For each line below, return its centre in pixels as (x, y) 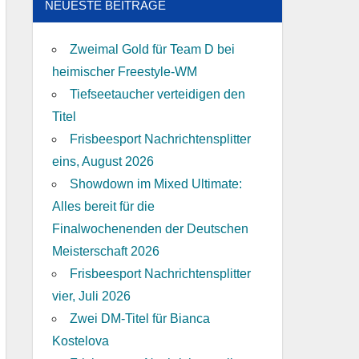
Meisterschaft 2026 (105, 251)
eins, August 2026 (103, 161)
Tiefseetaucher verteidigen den (157, 94)
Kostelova (80, 341)
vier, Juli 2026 (91, 296)
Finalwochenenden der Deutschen (150, 228)
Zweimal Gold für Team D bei (152, 49)
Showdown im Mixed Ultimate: (155, 184)
